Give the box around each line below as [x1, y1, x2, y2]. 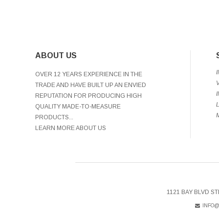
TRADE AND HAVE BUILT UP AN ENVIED [35, 82, 146, 89]
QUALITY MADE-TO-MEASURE [35, 103, 121, 110]
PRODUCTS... [35, 114, 73, 121]
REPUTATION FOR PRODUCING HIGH [35, 92, 142, 100]
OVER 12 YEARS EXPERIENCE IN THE [35, 71, 142, 78]
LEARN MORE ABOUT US [35, 125, 106, 132]
